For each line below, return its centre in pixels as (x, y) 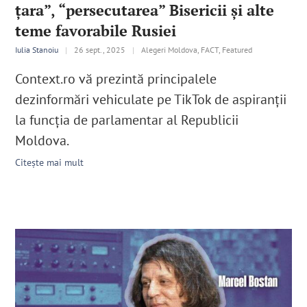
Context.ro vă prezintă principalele (116, 78)
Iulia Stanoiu (37, 49)
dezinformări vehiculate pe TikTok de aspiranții (151, 99)
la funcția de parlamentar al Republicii (127, 120)
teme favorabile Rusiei (96, 30)
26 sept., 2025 (100, 49)
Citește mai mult (50, 162)
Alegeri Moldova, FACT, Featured (197, 49)
